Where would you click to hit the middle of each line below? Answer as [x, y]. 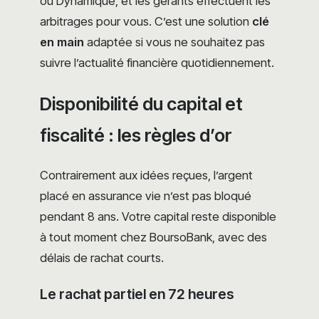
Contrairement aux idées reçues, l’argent [146, 175]
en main [62, 42]
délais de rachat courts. [102, 257]
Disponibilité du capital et [141, 104]
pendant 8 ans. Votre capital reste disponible [158, 216]
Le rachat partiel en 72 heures [137, 294]
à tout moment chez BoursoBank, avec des [153, 237]
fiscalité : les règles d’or [136, 135]
